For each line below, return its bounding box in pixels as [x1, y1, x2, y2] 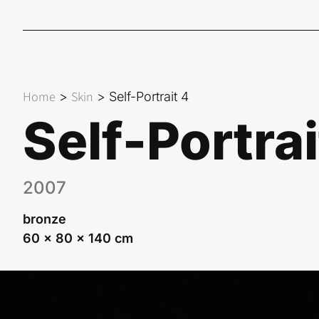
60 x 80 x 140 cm [23, 231, 133, 246]
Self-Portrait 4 [109, 89, 189, 105]
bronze [23, 211, 66, 227]
